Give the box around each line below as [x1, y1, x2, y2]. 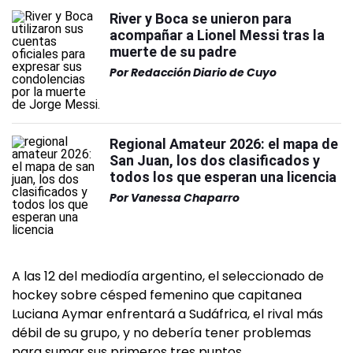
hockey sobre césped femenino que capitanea [12, 286, 302, 304]
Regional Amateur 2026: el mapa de [110, 136, 338, 152]
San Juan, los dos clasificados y [110, 152, 320, 169]
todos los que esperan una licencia [110, 169, 336, 185]
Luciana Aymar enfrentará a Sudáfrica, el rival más [12, 305, 323, 323]
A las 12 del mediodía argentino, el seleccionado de [12, 267, 324, 285]
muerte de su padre [110, 43, 236, 60]
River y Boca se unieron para [110, 10, 292, 27]
